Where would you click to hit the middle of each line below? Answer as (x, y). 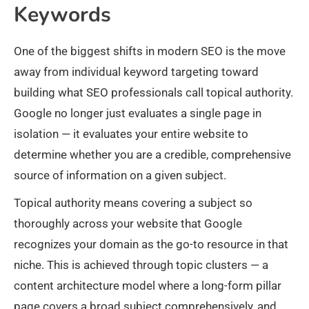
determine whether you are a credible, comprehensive (152, 155)
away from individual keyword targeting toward (136, 72)
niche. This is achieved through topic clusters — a (141, 265)
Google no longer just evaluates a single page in (138, 113)
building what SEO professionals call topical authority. (153, 93)
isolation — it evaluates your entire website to (131, 134)
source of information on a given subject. (120, 176)
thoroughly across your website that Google (128, 224)
